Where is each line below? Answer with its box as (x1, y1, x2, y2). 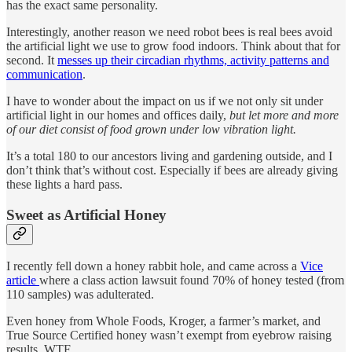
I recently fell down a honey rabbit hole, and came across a (6, 259, 300, 273)
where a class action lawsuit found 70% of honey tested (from (39, 273, 344, 288)
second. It (6, 53, 57, 67)
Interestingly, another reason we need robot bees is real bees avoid (6, 24, 332, 38)
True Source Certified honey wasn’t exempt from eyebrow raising (6, 328, 332, 343)
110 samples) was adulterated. (6, 288, 154, 302)
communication (6, 67, 82, 81)
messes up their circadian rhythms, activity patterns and (57, 53, 329, 67)
